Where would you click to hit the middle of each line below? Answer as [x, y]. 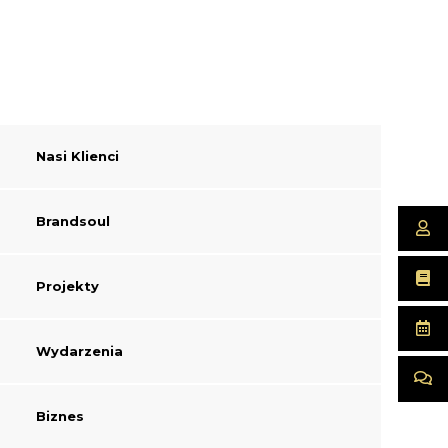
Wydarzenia [79, 351]
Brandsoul [72, 221]
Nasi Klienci [77, 156]
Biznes [59, 416]
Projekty [67, 286]
